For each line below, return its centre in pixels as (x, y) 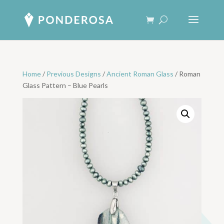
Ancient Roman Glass (140, 74)
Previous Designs (73, 74)
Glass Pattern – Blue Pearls (65, 85)
